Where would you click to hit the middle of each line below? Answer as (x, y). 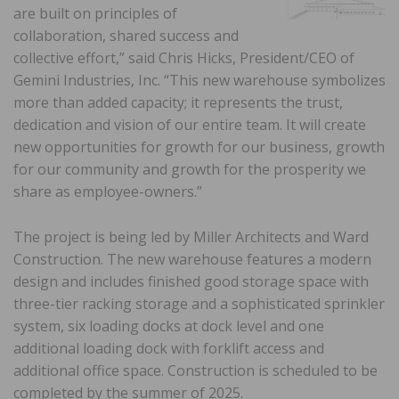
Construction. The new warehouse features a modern (192, 259)
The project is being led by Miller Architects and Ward (191, 236)
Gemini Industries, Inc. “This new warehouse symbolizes (199, 80)
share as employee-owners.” (108, 191)
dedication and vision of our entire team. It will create (190, 124)
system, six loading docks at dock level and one (169, 326)
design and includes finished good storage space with (191, 281)
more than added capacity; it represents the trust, (178, 102)
